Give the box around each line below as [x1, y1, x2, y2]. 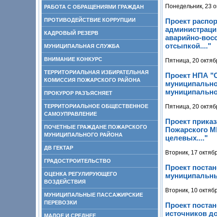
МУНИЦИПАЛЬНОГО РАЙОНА [44, 132, 123, 138]
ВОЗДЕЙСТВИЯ [44, 179, 86, 185]
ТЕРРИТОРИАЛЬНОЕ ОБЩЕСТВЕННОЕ [44, 103, 148, 109]
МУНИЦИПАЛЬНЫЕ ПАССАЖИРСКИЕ [44, 192, 143, 198]
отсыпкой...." [165, 42, 211, 50]
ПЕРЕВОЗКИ [44, 200, 77, 205]
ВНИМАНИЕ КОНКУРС [44, 56, 102, 62]
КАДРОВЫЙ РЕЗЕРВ [44, 30, 98, 36]
